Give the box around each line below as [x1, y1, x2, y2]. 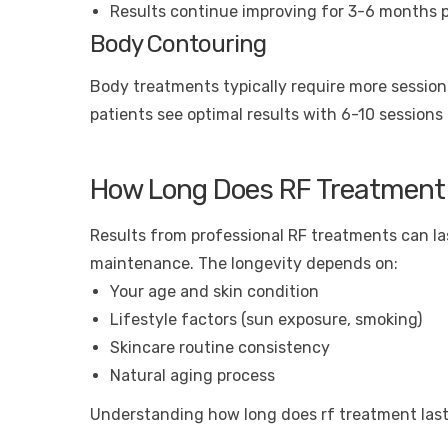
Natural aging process [110, 365, 275, 385]
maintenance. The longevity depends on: [90, 253, 398, 273]
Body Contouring [90, 30, 266, 59]
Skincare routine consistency [110, 337, 330, 357]
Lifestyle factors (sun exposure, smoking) [110, 309, 422, 329]
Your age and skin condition [110, 281, 319, 301]
